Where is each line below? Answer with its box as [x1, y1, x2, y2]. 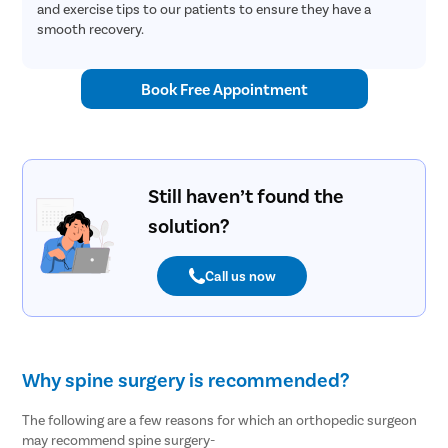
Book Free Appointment [140, 79, 308, 99]
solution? [147, 212, 229, 237]
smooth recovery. [37, 19, 145, 37]
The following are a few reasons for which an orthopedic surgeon [22, 411, 418, 429]
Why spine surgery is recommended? [22, 366, 350, 391]
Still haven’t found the [147, 182, 344, 207]
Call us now [204, 267, 276, 285]
